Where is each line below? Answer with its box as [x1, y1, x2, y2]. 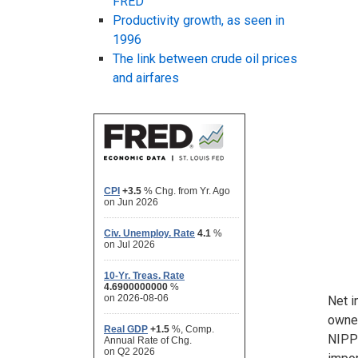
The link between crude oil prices [113, 51, 297, 67]
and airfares [113, 70, 179, 86]
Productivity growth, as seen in [113, 13, 284, 29]
